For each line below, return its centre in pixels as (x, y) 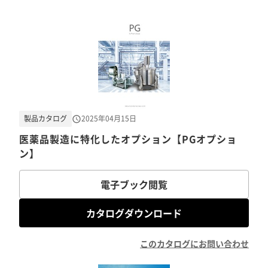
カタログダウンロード (134, 213)
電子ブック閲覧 (134, 184)
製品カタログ (45, 118)
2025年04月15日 (109, 118)
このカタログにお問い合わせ (194, 243)
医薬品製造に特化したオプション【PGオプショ (128, 139)
